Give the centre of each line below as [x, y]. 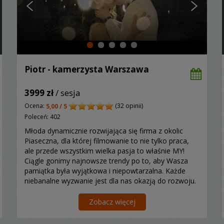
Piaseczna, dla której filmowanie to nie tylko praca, [107, 140]
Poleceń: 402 [42, 116]
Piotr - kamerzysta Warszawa [87, 69]
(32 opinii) [128, 106]
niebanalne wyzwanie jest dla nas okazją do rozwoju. [110, 180]
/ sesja [67, 93]
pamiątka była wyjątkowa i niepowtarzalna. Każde [105, 170]
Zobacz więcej [112, 201]
